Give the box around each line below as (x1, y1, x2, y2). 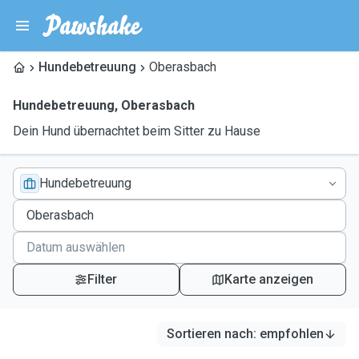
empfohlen (260, 326, 324, 341)
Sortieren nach (167, 326, 253, 341)
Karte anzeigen (224, 272, 314, 287)
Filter (87, 272, 118, 287)
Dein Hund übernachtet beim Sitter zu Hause (13, 123, 260, 139)
